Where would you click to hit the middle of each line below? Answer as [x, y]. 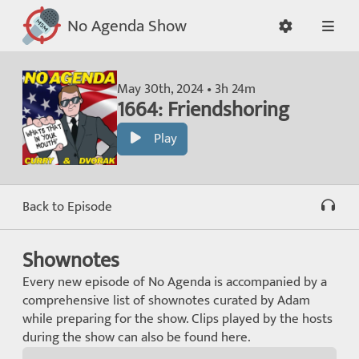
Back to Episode [67, 206]
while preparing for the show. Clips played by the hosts [177, 319]
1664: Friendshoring [203, 110]
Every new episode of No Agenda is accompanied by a [175, 282]
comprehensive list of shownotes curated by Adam [166, 300]
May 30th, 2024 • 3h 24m [186, 89]
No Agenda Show [127, 26]
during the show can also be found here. [137, 337]
